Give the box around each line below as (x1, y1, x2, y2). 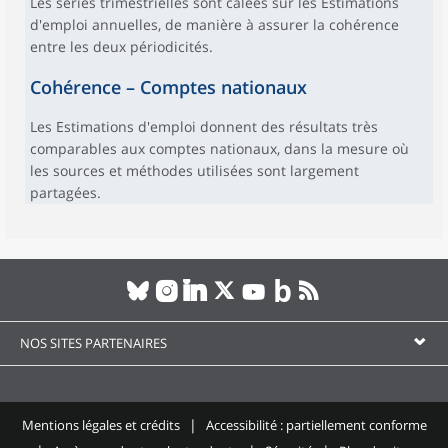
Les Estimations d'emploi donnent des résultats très (30, 117, 378, 136)
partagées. (30, 183, 101, 202)
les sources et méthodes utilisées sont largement (30, 161, 359, 180)
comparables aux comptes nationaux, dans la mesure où (30, 139, 409, 158)
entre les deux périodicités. (30, 37, 213, 56)
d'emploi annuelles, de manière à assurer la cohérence (30, 15, 399, 34)
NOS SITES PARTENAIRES (20, 334, 167, 352)
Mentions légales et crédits (21, 416, 180, 434)
